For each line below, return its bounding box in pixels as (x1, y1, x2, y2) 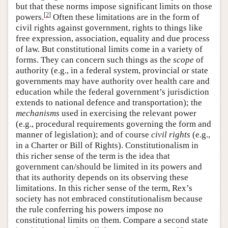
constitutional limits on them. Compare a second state (16, 215, 208, 225)
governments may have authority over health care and (16, 76, 210, 86)
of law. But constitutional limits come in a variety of (16, 44, 203, 54)
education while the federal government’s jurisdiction (16, 87, 209, 97)
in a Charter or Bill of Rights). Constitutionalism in (16, 140, 198, 150)
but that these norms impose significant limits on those (16, 1, 212, 11)
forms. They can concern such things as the (16, 54, 173, 65)
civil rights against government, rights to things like (16, 22, 203, 33)
